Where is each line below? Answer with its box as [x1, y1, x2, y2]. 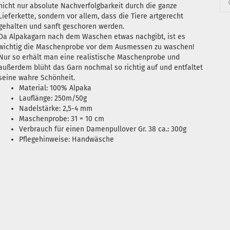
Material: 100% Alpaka [18, 84, 91, 92]
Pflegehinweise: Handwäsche [18, 135, 114, 144]
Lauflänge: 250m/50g [18, 94, 87, 103]
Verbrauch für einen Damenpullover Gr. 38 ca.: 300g [18, 125, 186, 133]
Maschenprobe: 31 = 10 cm [18, 114, 104, 123]
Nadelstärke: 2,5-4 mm [18, 104, 92, 113]
